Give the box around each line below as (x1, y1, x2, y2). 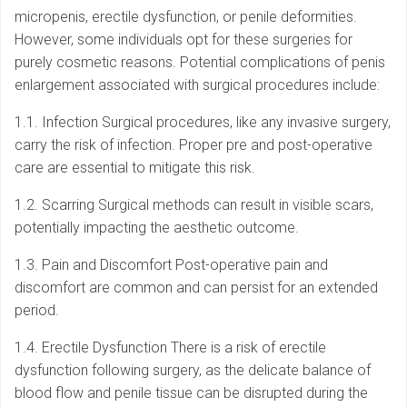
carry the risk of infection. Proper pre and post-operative (15, 136, 372, 154)
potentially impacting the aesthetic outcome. (15, 219, 299, 237)
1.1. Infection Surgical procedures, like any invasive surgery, (15, 114, 391, 132)
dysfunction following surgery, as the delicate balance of (15, 362, 371, 380)
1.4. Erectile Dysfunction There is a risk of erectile (15, 339, 326, 357)
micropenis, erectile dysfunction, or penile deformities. (15, 8, 357, 26)
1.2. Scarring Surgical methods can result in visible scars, (15, 196, 373, 214)
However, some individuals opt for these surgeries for (15, 31, 352, 49)
